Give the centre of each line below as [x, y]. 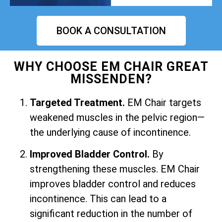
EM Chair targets [163, 102]
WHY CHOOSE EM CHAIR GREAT [111, 66]
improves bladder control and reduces [113, 184]
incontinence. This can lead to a [98, 199]
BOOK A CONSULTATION [111, 30]
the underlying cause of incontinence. [110, 132]
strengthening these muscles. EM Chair [115, 169]
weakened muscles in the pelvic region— [117, 117]
